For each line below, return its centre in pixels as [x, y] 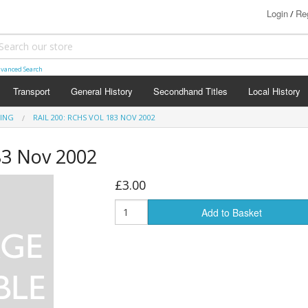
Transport [32, 91]
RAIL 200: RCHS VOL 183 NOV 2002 [94, 117]
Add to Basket [232, 213]
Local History [274, 91]
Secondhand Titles [190, 91]
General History [102, 91]
